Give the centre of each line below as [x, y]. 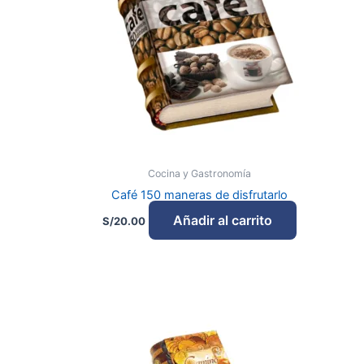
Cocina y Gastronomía [200, 174]
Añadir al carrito [223, 220]
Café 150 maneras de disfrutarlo [200, 195]
